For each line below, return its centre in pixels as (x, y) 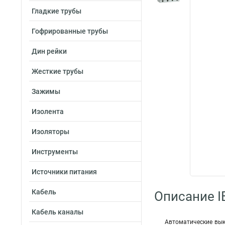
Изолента (48, 111)
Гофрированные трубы (70, 31)
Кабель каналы (58, 212)
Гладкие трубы (57, 11)
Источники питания (64, 172)
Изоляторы (50, 132)
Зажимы (46, 91)
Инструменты (55, 152)
